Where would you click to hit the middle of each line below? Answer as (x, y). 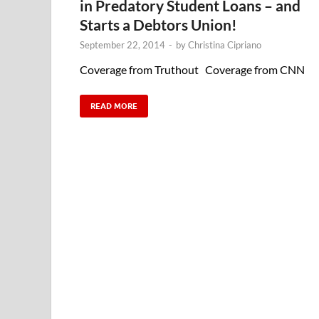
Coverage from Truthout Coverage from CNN (192, 69)
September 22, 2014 (122, 45)
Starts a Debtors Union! (158, 24)
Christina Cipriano (225, 45)
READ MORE (114, 106)
